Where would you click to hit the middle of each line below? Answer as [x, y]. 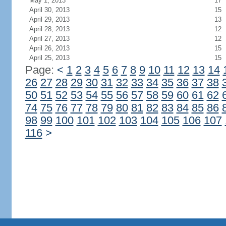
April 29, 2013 [49, 19]
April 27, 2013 [49, 39]
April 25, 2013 [49, 58]
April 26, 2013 [49, 48]
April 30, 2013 [49, 10]
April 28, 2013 [49, 29]
